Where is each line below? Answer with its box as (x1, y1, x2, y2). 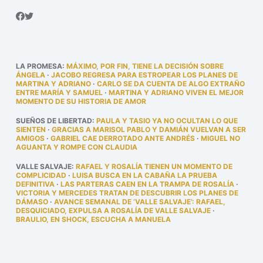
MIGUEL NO (200, 134, 240, 143)
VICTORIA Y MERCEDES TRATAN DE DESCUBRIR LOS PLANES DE (15, 188, 238, 197)
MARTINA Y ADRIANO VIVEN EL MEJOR (108, 88, 244, 97)
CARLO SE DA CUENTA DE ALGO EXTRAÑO (96, 79, 245, 88)
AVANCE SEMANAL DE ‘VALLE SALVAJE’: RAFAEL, (53, 197, 225, 206)
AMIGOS (15, 134, 45, 143)
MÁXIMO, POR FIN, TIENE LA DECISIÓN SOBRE (66, 62, 224, 70)
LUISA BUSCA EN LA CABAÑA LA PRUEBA (72, 171, 217, 180)
